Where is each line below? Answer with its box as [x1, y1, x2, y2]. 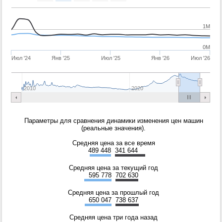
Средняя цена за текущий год [69, 164, 158, 171]
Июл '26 [191, 55, 210, 61]
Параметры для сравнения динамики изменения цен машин [24, 116, 203, 124]
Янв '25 [52, 55, 70, 61]
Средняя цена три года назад [69, 213, 158, 221]
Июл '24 [11, 55, 31, 61]
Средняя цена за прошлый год [68, 188, 159, 196]
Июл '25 [101, 55, 120, 61]
